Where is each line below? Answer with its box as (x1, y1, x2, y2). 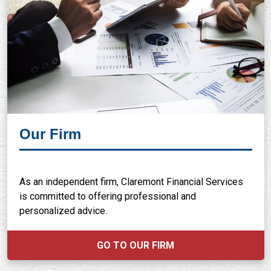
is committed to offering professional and (19, 191, 196, 202)
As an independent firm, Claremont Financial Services (19, 176, 243, 188)
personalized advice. (19, 205, 107, 217)
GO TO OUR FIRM (97, 240, 174, 251)
